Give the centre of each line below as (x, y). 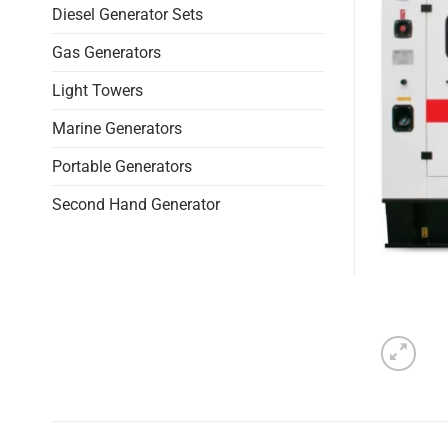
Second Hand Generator (136, 205)
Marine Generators (117, 129)
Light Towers (97, 91)
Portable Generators (122, 167)
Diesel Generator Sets (127, 15)
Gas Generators (106, 53)
